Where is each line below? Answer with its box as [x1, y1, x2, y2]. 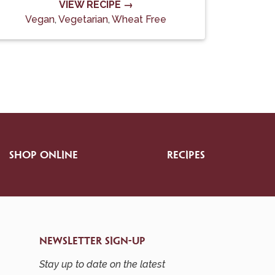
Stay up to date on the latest [39, 258, 165, 270]
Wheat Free [112, 14, 166, 25]
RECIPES [166, 150, 205, 160]
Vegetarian [58, 14, 108, 25]
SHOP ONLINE [9, 150, 78, 160]
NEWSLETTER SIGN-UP [39, 236, 145, 246]
